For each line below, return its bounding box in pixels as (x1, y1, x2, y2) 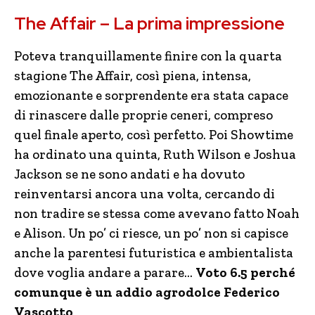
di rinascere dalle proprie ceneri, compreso (14, 107, 273, 123)
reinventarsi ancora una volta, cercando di (14, 186, 275, 202)
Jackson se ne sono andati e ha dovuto (14, 166, 245, 182)
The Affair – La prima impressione (14, 12, 285, 35)
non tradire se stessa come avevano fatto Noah (14, 205, 300, 221)
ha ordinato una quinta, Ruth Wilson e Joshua (14, 146, 296, 162)
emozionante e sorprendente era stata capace (14, 87, 288, 103)
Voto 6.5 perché (195, 264, 295, 281)
